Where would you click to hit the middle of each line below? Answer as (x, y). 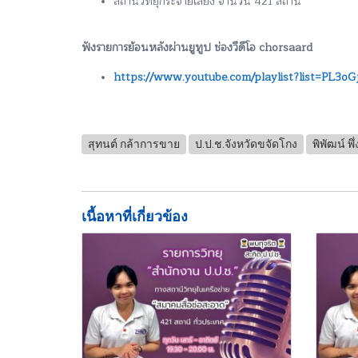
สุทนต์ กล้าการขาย (134, 144)
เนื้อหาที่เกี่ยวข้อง (135, 216)
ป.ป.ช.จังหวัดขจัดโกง (246, 144)
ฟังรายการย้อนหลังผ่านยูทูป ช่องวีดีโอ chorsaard (197, 47)
